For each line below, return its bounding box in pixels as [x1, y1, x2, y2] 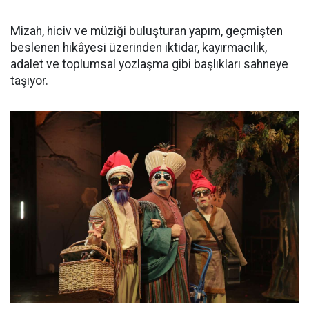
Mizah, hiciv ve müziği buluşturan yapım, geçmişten [10, 23, 283, 38]
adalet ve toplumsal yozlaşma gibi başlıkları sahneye [10, 57, 288, 71]
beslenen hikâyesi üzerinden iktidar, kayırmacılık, [10, 40, 267, 54]
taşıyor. [10, 73, 48, 88]
